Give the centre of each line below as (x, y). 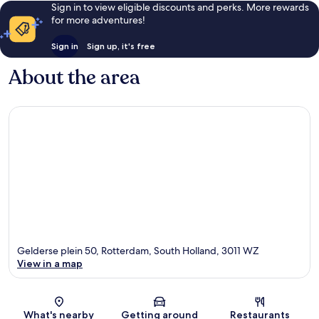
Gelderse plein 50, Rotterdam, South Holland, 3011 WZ (138, 250)
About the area (74, 78)
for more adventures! (98, 20)
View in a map (50, 263)
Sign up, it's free (121, 46)
